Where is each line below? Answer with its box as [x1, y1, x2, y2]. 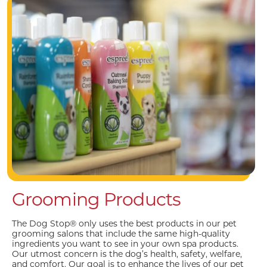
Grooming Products [12, 188, 181, 210]
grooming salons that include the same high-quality [12, 228, 230, 239]
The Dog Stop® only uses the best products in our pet [12, 218, 237, 229]
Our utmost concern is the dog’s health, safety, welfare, [12, 248, 242, 259]
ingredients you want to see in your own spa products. [12, 238, 238, 249]
